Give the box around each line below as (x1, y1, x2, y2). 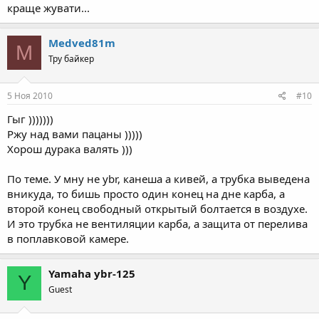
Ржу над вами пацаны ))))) (7, 126, 142, 141)
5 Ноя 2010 (7, 89, 53, 102)
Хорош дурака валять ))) (7, 141, 132, 156)
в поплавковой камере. (7, 231, 129, 246)
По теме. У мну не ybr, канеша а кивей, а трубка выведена (7, 171, 310, 186)
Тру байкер (48, 53, 94, 65)
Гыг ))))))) (7, 111, 53, 126)
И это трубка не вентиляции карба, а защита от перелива (7, 216, 308, 231)
